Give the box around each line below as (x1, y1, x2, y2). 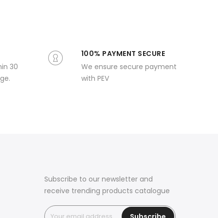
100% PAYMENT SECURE (81, 49, 165, 58)
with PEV (81, 73, 109, 83)
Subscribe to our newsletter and (44, 174, 153, 184)
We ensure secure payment (81, 62, 177, 72)
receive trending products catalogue (44, 186, 170, 196)
